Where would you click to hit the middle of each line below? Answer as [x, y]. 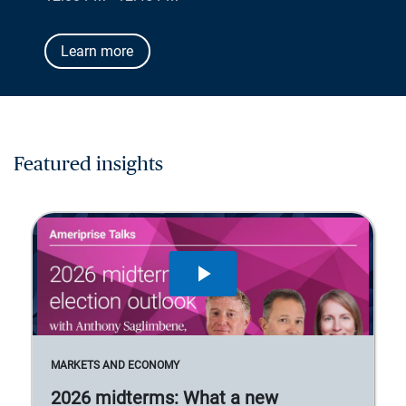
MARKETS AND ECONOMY [115, 365]
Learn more [97, 51]
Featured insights [88, 164]
